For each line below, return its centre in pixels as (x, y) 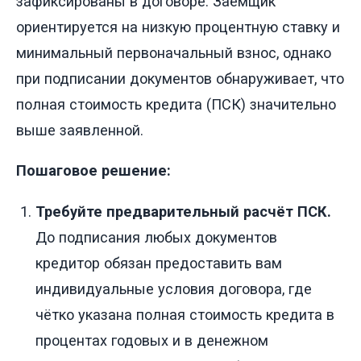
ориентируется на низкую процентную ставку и (178, 27)
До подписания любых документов (156, 237)
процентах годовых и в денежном (152, 340)
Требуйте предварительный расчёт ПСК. (183, 211)
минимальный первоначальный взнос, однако (174, 53)
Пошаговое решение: (93, 171)
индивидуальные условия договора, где (174, 288)
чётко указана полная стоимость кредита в (185, 314)
